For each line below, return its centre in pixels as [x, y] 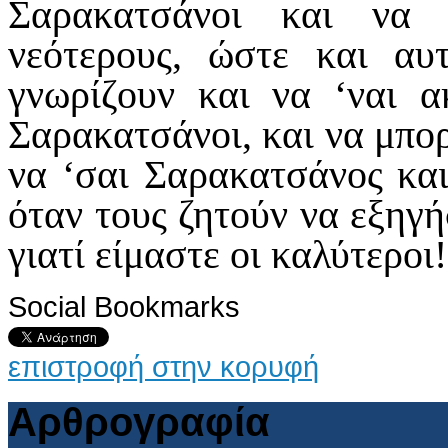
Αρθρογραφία [139, 421]
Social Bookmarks [124, 306]
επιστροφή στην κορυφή [163, 366]
